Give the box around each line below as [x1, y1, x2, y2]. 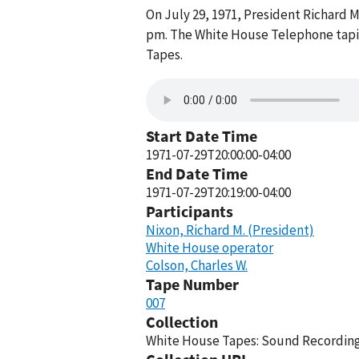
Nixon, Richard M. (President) [146, 221, 314, 239]
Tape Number [146, 274, 239, 294]
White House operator [146, 239, 273, 256]
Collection [146, 312, 218, 332]
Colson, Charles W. [146, 256, 248, 274]
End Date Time [146, 163, 248, 184]
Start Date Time [146, 126, 257, 146]
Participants [146, 201, 233, 221]
